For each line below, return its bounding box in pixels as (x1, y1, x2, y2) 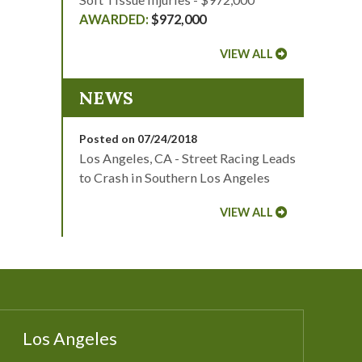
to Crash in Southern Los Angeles (79, 170, 270, 185)
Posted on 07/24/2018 (79, 132, 197, 145)
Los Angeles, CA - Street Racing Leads (79, 150, 296, 166)
